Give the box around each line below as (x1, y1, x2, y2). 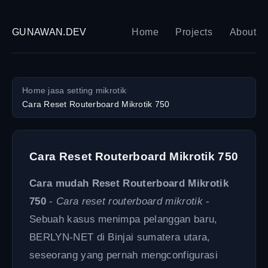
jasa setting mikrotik (48, 86, 127, 95)
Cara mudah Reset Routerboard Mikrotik (29, 178, 229, 189)
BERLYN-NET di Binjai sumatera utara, (29, 232, 211, 243)
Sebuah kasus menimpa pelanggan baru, (29, 214, 218, 225)
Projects (175, 27, 213, 37)
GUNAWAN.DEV (12, 27, 87, 37)
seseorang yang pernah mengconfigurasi (29, 249, 218, 261)
